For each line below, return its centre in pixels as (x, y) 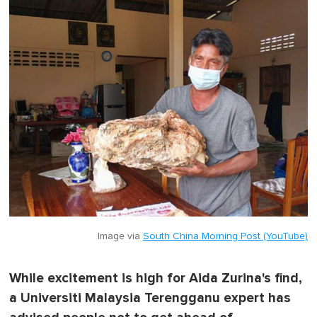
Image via (120, 236)
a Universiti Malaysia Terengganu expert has (150, 298)
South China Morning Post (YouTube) (225, 236)
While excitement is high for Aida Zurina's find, (156, 278)
